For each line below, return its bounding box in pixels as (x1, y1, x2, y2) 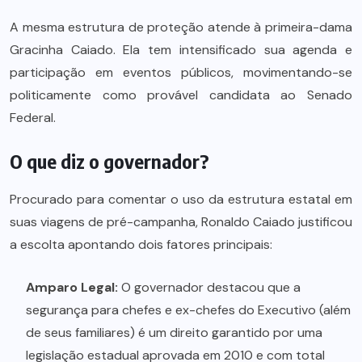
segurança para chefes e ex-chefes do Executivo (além (26, 301, 351, 319)
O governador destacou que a (118, 279, 301, 297)
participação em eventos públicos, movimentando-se (10, 64, 352, 82)
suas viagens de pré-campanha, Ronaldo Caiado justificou (10, 213, 352, 231)
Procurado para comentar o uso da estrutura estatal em (10, 191, 352, 208)
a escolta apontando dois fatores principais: (10, 236, 272, 254)
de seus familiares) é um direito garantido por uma (26, 324, 322, 342)
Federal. (10, 109, 56, 127)
